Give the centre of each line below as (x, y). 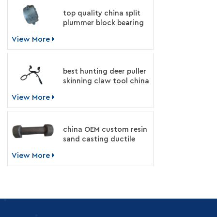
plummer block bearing (103, 23)
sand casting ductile (99, 139)
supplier (76, 91)
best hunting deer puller (104, 71)
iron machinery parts (99, 149)
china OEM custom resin (105, 130)
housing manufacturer (102, 33)
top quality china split (101, 13)
